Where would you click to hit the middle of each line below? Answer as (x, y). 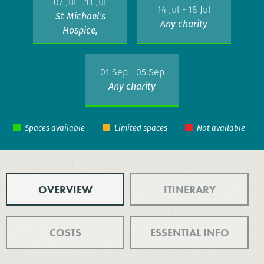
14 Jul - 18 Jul (184, 9)
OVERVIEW (65, 189)
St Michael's (80, 16)
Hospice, (80, 30)
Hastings (80, 44)
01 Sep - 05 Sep (132, 72)
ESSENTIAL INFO (189, 232)
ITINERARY (189, 189)
